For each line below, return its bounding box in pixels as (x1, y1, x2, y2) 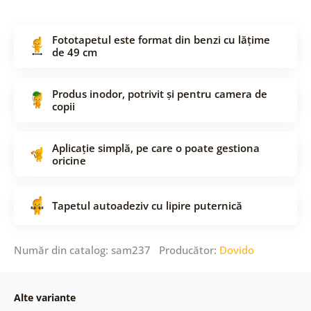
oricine (51, 153, 86, 167)
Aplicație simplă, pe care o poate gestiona (51, 140, 260, 155)
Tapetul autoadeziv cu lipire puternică (51, 198, 242, 212)
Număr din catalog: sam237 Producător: (13, 242, 219, 257)
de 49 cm (51, 44, 97, 59)
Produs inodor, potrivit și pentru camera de (51, 86, 267, 101)
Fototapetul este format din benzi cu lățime (51, 32, 270, 47)
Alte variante (13, 290, 76, 304)
